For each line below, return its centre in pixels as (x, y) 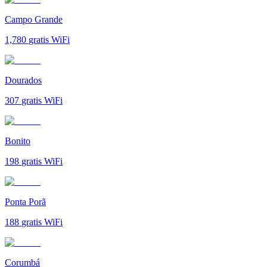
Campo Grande (34, 19)
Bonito (18, 141)
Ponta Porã (25, 201)
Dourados (23, 80)
